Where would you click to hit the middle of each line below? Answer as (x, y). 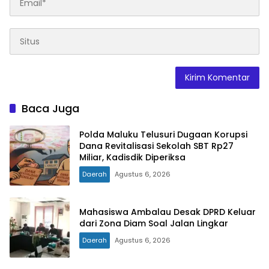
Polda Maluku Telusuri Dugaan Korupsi (163, 134)
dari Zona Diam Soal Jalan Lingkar (154, 224)
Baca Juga (50, 109)
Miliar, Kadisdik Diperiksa (132, 157)
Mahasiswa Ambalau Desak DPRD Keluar (168, 212)
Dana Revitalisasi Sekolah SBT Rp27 (156, 146)
